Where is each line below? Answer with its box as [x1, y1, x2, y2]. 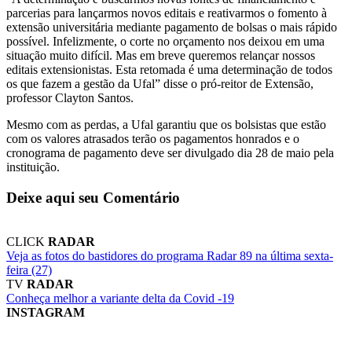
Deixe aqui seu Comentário [6, 189, 180, 206]
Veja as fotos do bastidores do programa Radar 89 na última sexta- [6, 249, 333, 263]
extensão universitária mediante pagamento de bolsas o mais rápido [6, 20, 337, 34]
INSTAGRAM [6, 306, 85, 320]
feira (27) [6, 263, 52, 277]
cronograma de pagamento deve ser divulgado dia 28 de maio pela [6, 146, 334, 159]
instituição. [6, 160, 60, 174]
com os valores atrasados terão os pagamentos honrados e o [6, 132, 299, 145]
